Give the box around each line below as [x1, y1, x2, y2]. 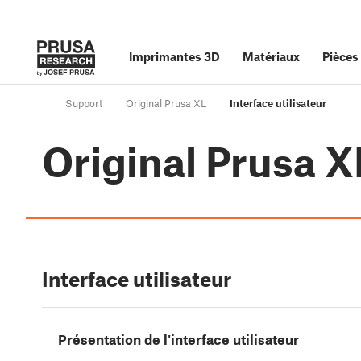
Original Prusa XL [126, 97, 206, 110]
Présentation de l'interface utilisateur [58, 331, 299, 348]
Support [65, 97, 102, 110]
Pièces [322, 49, 359, 64]
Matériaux [243, 49, 300, 64]
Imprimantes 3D [129, 49, 220, 64]
